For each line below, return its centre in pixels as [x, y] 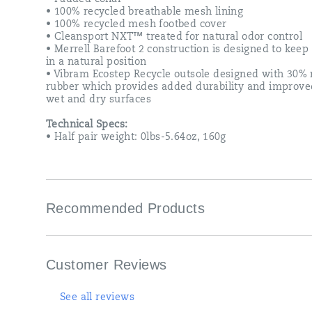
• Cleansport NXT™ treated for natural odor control [174, 37]
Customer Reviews [109, 264]
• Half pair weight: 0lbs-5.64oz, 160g [136, 138]
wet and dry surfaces [99, 100]
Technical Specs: [87, 125]
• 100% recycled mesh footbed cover [136, 25]
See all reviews [97, 298]
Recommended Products [125, 208]
